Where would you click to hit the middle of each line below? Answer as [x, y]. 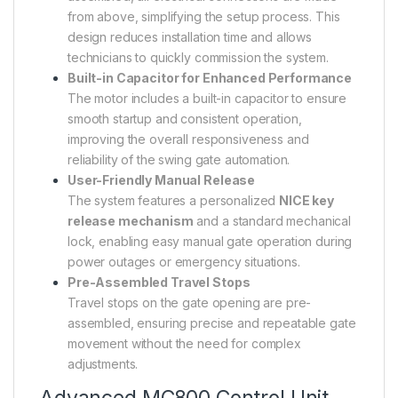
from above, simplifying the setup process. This [204, 16]
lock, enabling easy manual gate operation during [210, 241]
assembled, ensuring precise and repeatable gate [212, 322]
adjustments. [103, 363]
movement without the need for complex [184, 343]
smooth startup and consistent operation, [185, 118]
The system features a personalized [174, 200]
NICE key [306, 200]
